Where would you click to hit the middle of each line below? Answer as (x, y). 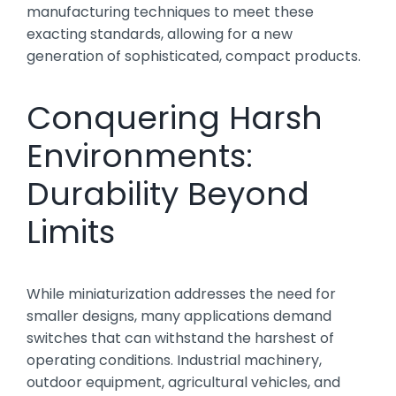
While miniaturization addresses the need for (181, 293)
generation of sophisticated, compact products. (194, 56)
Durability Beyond (168, 194)
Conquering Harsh (175, 118)
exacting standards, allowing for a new (160, 34)
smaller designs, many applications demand (179, 316)
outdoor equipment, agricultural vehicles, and (183, 382)
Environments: (140, 156)
